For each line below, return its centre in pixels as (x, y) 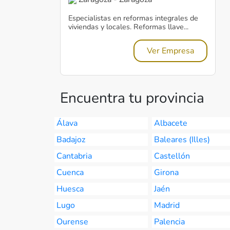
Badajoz (71, 140)
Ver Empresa (171, 51)
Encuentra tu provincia (132, 98)
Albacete (171, 123)
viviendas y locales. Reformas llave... (128, 27)
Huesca (70, 189)
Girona (166, 172)
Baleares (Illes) (182, 140)
